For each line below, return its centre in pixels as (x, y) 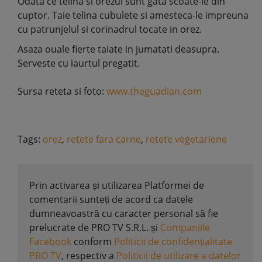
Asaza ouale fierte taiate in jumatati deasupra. (118, 49)
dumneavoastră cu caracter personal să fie (124, 213)
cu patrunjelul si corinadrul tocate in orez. (110, 29)
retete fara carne (104, 139)
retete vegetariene (186, 139)
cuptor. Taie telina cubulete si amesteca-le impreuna (134, 15)
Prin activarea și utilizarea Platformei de (117, 185)
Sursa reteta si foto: (62, 91)
